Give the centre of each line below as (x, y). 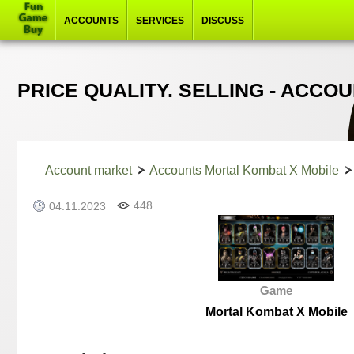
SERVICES (160, 21)
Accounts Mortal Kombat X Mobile (244, 170)
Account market (88, 170)
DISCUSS (223, 21)
